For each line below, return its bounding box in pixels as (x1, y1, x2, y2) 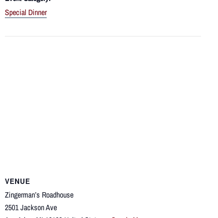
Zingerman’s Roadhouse (5, 189, 73, 200)
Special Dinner (5, 7, 47, 18)
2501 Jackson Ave (5, 202, 57, 213)
